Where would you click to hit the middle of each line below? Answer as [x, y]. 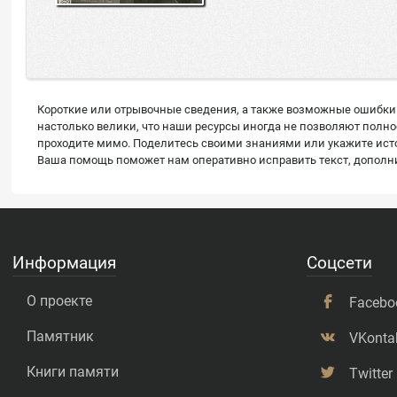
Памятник [60, 336]
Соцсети [340, 262]
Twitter [371, 373]
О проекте [59, 300]
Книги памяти [72, 371]
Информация [64, 262]
